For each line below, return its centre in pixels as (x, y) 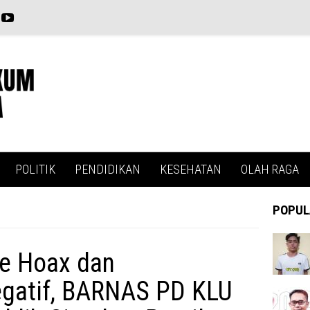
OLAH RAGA (270, 170)
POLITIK (35, 170)
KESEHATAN (191, 170)
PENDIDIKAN (108, 170)
